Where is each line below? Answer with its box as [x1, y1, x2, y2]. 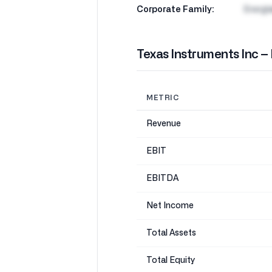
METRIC [146, 94, 179, 101]
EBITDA [146, 174, 178, 183]
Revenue [146, 120, 181, 128]
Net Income [146, 202, 194, 210]
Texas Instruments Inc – [137, 49, 270, 61]
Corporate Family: [137, 5, 214, 14]
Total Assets [146, 229, 196, 237]
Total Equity [146, 256, 195, 265]
